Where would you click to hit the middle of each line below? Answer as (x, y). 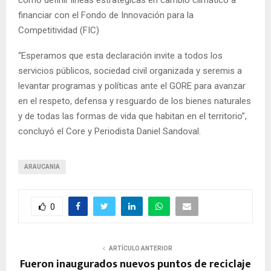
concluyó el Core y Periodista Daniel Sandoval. (109, 132)
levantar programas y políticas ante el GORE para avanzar (132, 86)
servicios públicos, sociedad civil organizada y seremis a (130, 71)
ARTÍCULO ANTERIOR (140, 249)
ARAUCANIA (42, 167)
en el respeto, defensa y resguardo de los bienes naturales (135, 101)
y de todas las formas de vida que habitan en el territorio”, (132, 116)
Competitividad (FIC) (59, 31)
